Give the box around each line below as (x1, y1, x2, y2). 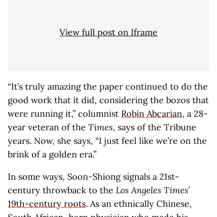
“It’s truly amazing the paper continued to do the (8, 81, 208, 92)
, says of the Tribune (113, 122, 196, 133)
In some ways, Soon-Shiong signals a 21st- (8, 171, 179, 182)
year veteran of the (8, 122, 88, 133)
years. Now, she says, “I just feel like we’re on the (8, 135, 207, 146)
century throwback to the (8, 185, 116, 196)
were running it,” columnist (8, 108, 121, 119)
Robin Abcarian (121, 108, 182, 119)
